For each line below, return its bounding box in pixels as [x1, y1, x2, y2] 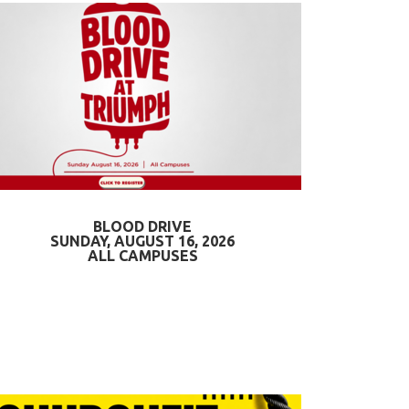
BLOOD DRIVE [93, 218, 192, 235]
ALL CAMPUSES [87, 247, 198, 264]
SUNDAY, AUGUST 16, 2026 [50, 233, 235, 249]
